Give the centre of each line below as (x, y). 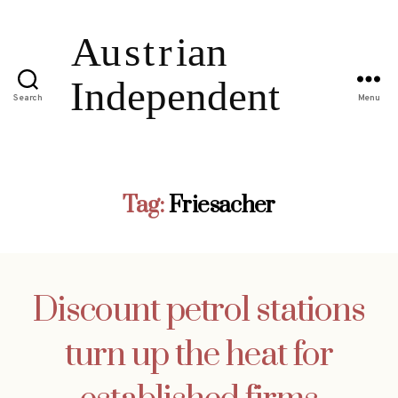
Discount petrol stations (199, 310)
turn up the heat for (199, 355)
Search (28, 99)
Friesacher (222, 205)
